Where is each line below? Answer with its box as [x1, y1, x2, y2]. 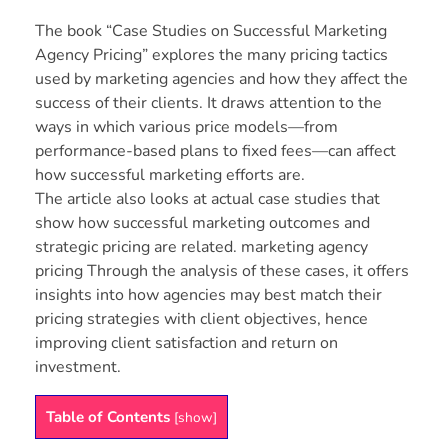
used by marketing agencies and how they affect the [35, 68, 408, 91]
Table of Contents [46, 407, 170, 428]
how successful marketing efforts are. [35, 164, 305, 187]
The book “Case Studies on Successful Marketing [35, 20, 387, 43]
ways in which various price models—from [35, 116, 338, 139]
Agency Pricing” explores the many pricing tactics [35, 44, 388, 67]
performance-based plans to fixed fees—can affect [35, 140, 396, 163]
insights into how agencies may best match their [35, 284, 382, 307]
